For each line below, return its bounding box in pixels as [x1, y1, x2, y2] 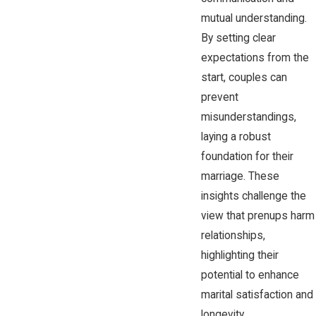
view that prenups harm [200, 209, 315, 223]
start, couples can [200, 71, 287, 85]
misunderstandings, [200, 111, 296, 124]
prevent [200, 91, 238, 104]
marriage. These [200, 170, 279, 183]
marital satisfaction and [200, 288, 313, 302]
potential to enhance [200, 269, 299, 282]
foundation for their [200, 150, 293, 164]
